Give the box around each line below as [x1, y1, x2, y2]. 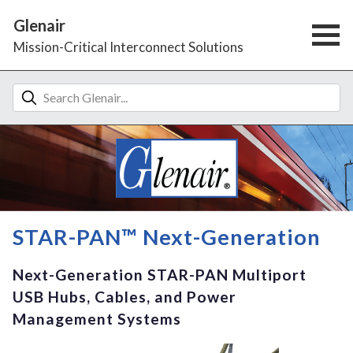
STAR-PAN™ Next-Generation [13, 224, 321, 251]
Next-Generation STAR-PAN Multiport [13, 265, 307, 284]
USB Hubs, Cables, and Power [13, 287, 236, 306]
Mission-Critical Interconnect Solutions [13, 38, 243, 55]
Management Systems [13, 309, 181, 328]
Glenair [13, 15, 65, 35]
